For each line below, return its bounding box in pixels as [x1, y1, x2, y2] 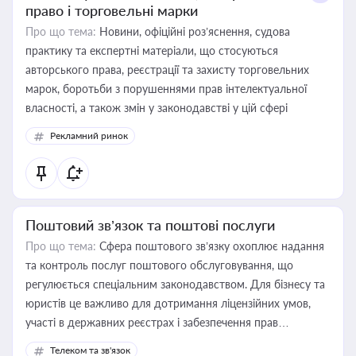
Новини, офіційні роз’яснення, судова [96, 25, 290, 38]
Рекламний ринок [50, 130, 128, 141]
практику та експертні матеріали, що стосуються [25, 44, 278, 57]
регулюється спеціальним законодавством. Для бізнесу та [25, 277, 325, 291]
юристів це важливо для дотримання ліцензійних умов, [25, 296, 311, 310]
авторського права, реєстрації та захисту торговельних [25, 63, 309, 76]
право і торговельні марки [25, 2, 198, 19]
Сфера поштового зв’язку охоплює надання [96, 239, 324, 253]
